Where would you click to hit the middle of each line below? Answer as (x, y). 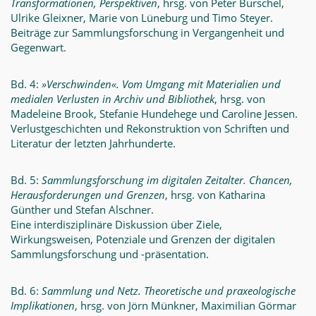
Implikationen (43, 305)
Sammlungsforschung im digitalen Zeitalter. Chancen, (167, 180)
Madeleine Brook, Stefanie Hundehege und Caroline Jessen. (154, 114)
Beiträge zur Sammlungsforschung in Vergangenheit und (147, 32)
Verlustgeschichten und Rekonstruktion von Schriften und (150, 128)
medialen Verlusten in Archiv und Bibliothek (113, 99)
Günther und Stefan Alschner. (82, 209)
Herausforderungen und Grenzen (88, 195)
